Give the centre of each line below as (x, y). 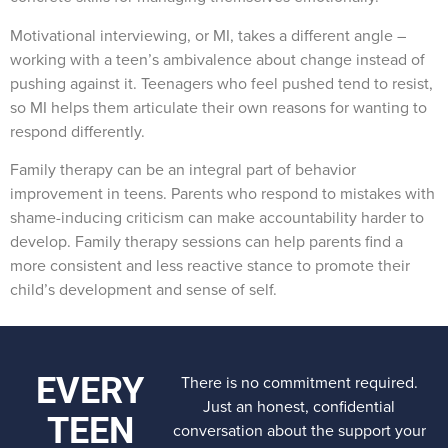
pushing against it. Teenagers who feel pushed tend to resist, (221, 83)
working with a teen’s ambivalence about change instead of (217, 59)
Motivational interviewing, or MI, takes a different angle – (208, 35)
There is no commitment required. (299, 383)
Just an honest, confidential (299, 407)
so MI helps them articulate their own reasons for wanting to (218, 107)
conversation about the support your (299, 431)
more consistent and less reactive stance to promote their (210, 266)
